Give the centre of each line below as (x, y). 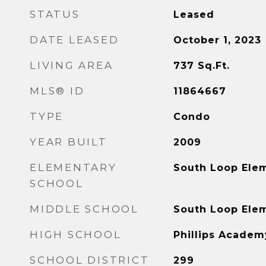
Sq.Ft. (213, 66)
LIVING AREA (72, 65)
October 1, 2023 (217, 40)
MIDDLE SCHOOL (84, 209)
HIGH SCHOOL (76, 235)
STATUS (55, 14)
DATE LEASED (75, 40)
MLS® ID (57, 91)
